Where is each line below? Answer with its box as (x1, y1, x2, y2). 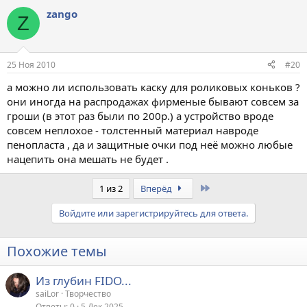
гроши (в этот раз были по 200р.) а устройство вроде (7, 108, 273, 123)
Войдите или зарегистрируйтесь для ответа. (59, 206, 248, 219)
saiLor (36, 287, 59, 299)
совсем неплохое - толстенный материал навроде (7, 123, 258, 137)
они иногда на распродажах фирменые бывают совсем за (7, 94, 299, 108)
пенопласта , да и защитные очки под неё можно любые (7, 137, 293, 151)
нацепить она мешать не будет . (7, 151, 169, 166)
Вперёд (140, 182, 174, 195)
